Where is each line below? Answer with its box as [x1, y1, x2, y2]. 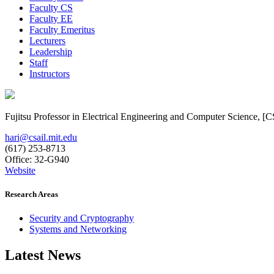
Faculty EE [29, 13, 73, 24]
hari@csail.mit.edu [5, 131, 77, 143]
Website [5, 165, 35, 176]
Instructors [29, 68, 70, 79]
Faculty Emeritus [29, 24, 95, 35]
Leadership [29, 46, 72, 57]
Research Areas [5, 189, 58, 199]
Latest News [5, 247, 81, 264]
